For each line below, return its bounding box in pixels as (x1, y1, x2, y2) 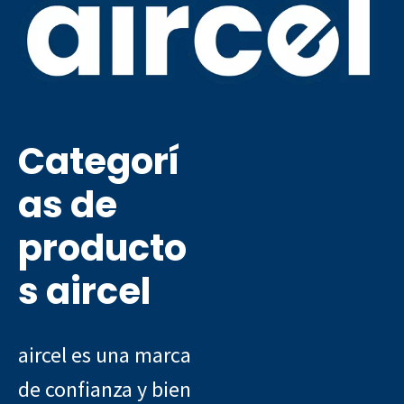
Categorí (18, 135, 180, 187)
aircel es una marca (18, 340, 191, 369)
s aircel (18, 265, 151, 317)
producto (18, 222, 187, 273)
